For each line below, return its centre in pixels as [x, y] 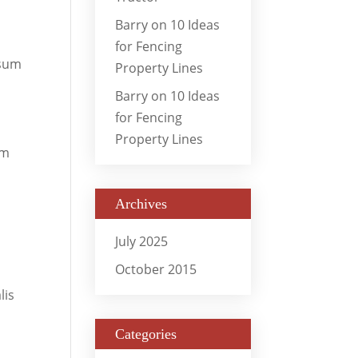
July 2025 [142, 241]
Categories [146, 334]
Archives [141, 203]
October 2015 [156, 269]
